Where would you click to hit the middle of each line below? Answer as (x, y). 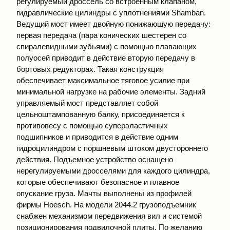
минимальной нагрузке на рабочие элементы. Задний (111, 92)
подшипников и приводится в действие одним (97, 137)
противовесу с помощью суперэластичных (92, 126)
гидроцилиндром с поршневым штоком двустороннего (112, 148)
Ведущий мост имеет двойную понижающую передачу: (113, 24)
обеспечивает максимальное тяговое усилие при (103, 80)
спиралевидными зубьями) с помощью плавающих (107, 46)
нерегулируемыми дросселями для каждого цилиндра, (113, 171)
